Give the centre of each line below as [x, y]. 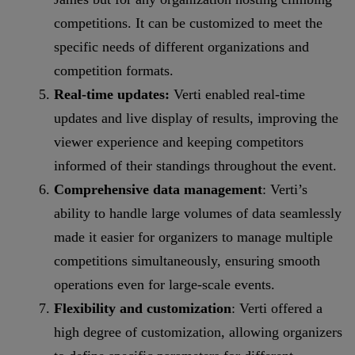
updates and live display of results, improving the [196, 118]
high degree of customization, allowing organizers [198, 332]
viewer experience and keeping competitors [179, 142]
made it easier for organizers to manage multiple [193, 237]
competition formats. [114, 71]
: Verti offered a [277, 309]
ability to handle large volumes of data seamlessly [198, 214]
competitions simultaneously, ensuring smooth [187, 261]
